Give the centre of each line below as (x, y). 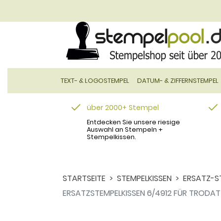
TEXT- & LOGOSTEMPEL (95, 80)
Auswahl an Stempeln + (125, 129)
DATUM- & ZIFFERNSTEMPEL (178, 80)
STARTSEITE (84, 178)
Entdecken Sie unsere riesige (133, 122)
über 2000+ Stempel (123, 107)
